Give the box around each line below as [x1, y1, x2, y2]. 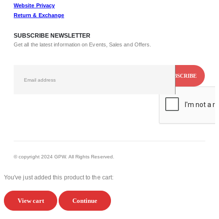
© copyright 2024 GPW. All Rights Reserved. [14, 154, 114, 160]
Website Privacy [14, 2, 55, 8]
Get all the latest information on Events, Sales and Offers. [14, 41, 152, 47]
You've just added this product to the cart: [4, 174, 114, 181]
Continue [72, 197, 98, 205]
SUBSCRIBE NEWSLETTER [14, 32, 90, 39]
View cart [17, 197, 44, 205]
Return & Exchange [14, 12, 65, 18]
